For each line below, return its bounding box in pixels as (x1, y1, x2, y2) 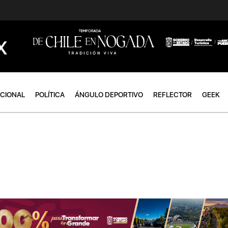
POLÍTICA (35, 90, 65, 99)
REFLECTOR (153, 90, 192, 99)
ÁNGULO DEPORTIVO (75, 90, 143, 99)
